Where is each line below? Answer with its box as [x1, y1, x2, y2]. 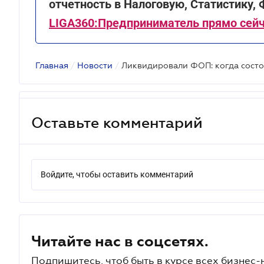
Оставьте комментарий [31, 114, 203, 131]
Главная [35, 61, 68, 70]
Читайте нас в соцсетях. [31, 233, 209, 249]
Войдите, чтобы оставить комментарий [41, 170, 193, 179]
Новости [77, 61, 113, 70]
